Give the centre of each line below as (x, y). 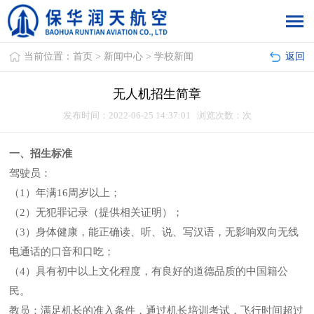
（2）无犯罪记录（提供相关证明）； (96, 212)
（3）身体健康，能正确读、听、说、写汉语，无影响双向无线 (154, 232)
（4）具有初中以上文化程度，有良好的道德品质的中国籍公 (149, 271)
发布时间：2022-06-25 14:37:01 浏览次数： (152, 115)
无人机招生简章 (157, 94)
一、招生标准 (41, 153)
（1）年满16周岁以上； (65, 193)
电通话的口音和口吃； (62, 252)
